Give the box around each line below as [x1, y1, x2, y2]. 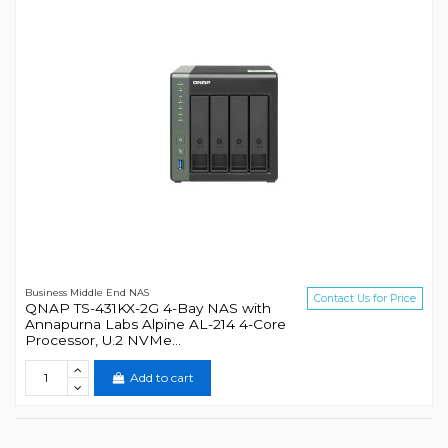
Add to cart [129, 370, 194, 386]
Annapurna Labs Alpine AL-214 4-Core [24, 316, 286, 333]
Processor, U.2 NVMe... [24, 332, 181, 349]
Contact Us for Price [314, 291, 417, 305]
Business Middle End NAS [24, 286, 149, 298]
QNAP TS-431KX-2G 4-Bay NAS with [24, 300, 271, 317]
